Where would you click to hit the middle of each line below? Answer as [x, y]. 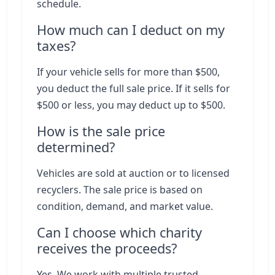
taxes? [56, 46]
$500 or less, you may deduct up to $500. [131, 105]
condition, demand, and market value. [125, 206]
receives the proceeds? [107, 248]
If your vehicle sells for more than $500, [128, 72]
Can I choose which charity [119, 232]
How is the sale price [101, 131]
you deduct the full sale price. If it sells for [134, 88]
